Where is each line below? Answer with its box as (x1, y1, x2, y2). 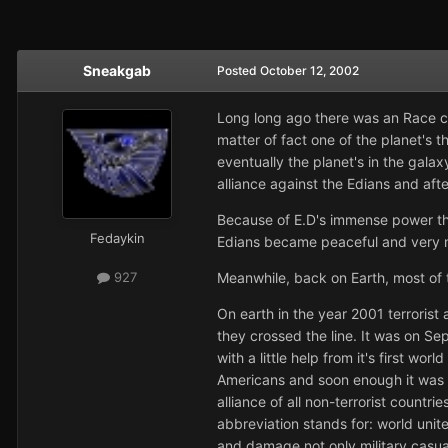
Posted (217, 63, 260, 79)
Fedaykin (89, 230, 145, 247)
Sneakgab (83, 62, 151, 80)
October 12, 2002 (260, 63, 359, 79)
